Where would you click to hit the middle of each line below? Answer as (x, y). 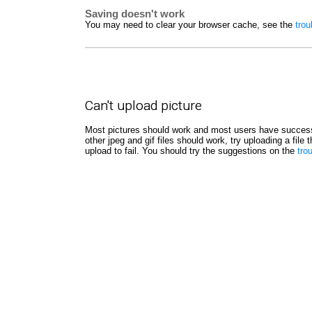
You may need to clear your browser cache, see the (190, 24)
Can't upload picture (143, 105)
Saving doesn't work (135, 14)
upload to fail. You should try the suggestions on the (191, 150)
